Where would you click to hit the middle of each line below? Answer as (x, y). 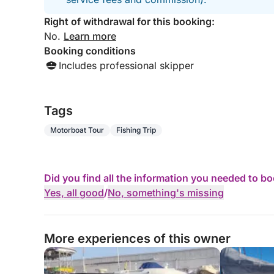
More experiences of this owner (137, 239)
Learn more (90, 36)
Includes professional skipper (126, 65)
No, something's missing (166, 193)
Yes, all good (74, 193)
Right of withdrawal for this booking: (129, 21)
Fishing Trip (136, 130)
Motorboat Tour (77, 130)
